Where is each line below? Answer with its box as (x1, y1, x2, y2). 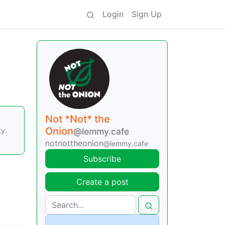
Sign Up (132, 9, 162, 19)
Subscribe (83, 154, 121, 164)
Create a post (76, 177, 129, 187)
